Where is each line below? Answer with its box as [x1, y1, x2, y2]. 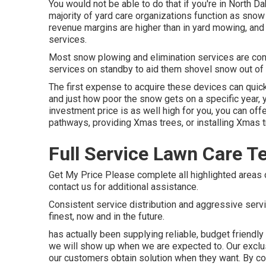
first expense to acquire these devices [66, 81, 227, 93]
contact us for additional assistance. [49, 181, 198, 192]
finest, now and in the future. [49, 211, 164, 222]
